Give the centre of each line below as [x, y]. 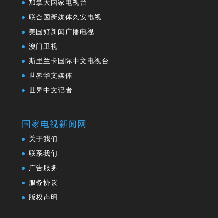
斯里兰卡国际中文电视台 [69, 61]
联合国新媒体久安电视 [65, 18]
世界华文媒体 [50, 76]
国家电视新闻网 [54, 124]
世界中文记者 [50, 91]
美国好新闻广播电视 [61, 32]
